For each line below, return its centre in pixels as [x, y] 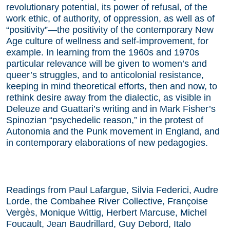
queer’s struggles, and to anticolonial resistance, [105, 75]
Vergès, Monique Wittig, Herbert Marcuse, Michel [107, 212]
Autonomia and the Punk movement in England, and [113, 131]
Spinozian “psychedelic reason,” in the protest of [105, 120]
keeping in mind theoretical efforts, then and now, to [112, 86]
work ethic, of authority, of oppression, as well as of [110, 18]
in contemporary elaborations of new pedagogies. [107, 142]
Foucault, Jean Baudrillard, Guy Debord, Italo [99, 224]
